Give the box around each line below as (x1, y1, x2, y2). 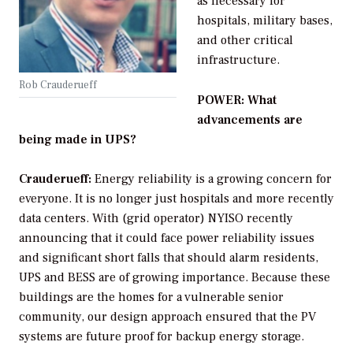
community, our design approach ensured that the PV (19, 309, 316, 325)
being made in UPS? (19, 131, 136, 147)
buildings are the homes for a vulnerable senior (19, 289, 284, 306)
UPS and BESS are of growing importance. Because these (19, 269, 330, 286)
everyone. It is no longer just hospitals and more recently (19, 191, 334, 207)
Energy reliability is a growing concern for (95, 171, 332, 188)
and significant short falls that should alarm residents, (19, 250, 318, 266)
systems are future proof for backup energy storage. (19, 329, 304, 345)
